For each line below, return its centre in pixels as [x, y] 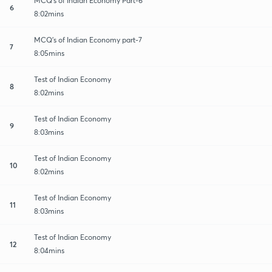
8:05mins [49, 53]
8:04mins [49, 250]
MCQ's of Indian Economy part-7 [88, 39]
